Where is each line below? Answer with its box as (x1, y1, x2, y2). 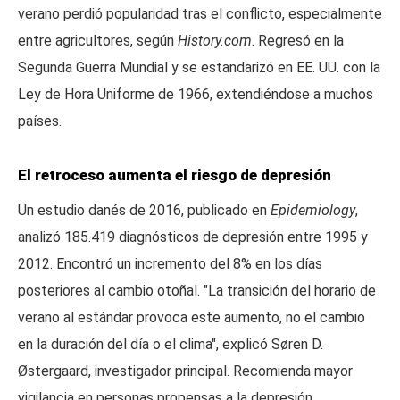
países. (18, 112, 62, 129)
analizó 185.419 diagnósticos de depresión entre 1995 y (18, 229, 368, 246)
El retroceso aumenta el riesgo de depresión (18, 166, 331, 184)
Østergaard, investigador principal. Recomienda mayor (18, 362, 353, 379)
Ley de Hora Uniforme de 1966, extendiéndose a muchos (18, 86, 373, 103)
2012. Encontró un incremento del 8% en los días (18, 255, 322, 272)
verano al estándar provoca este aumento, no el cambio (18, 309, 365, 326)
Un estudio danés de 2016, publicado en (18, 202, 271, 219)
